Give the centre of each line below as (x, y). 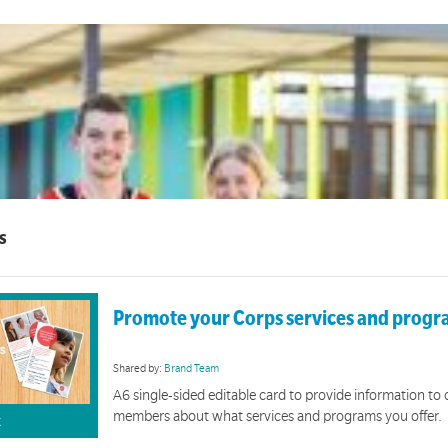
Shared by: (139, 368)
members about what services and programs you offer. (278, 416)
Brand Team (192, 368)
